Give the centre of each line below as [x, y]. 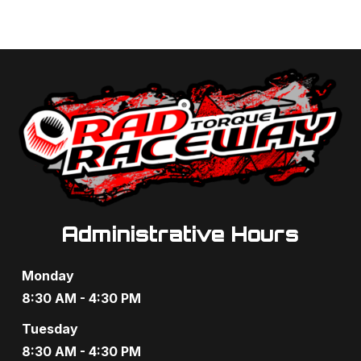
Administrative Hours [180, 234]
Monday [48, 276]
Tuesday [50, 329]
